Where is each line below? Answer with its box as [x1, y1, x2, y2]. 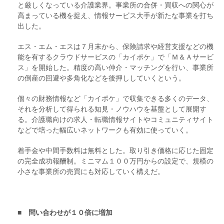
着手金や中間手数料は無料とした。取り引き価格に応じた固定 [17, 146, 213, 154]
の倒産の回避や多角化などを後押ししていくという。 [17, 73, 185, 82]
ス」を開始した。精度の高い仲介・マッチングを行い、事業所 [17, 63, 213, 71]
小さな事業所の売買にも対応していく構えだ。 [17, 167, 164, 175]
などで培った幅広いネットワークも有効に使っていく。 [17, 125, 192, 134]
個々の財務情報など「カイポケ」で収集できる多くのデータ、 [17, 94, 213, 102]
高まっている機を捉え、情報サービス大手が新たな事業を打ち [17, 11, 213, 19]
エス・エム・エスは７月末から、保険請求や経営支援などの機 [17, 42, 213, 50]
